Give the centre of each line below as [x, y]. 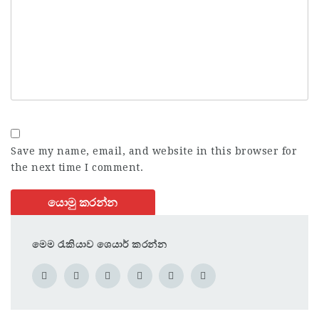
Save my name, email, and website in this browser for [154, 151]
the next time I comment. [77, 167]
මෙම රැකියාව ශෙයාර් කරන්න [99, 244]
